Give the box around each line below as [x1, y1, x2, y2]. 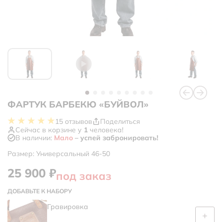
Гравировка [47, 202, 88, 211]
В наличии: [15, 133, 54, 143]
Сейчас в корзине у [15, 125, 84, 135]
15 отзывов [55, 116, 92, 126]
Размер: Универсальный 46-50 [7, 149, 110, 159]
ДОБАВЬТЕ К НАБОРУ [7, 187, 72, 195]
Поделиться [100, 116, 140, 126]
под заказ [56, 168, 111, 183]
